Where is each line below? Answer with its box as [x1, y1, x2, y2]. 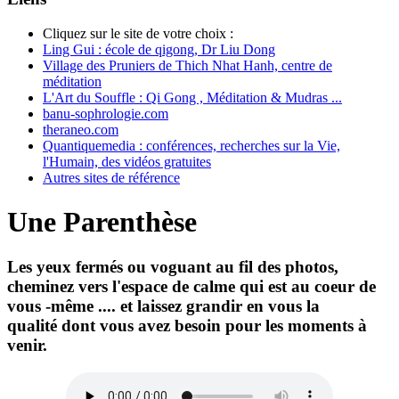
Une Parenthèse [7, 205, 197, 238]
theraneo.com [43, 122, 118, 138]
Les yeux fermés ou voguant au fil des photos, [7, 257, 338, 277]
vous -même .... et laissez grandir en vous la [7, 297, 320, 316]
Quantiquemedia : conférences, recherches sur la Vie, [43, 138, 340, 154]
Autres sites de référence [43, 170, 180, 186]
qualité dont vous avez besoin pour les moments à [7, 316, 367, 336]
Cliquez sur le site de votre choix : [43, 26, 233, 42]
